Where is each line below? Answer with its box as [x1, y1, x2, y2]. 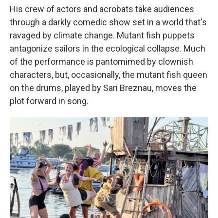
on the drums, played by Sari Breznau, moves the [10, 83, 197, 93]
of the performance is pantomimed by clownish [10, 56, 193, 67]
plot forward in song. [10, 96, 89, 106]
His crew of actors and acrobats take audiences [10, 4, 194, 14]
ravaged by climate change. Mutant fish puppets [10, 30, 195, 40]
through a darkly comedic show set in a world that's [10, 17, 207, 27]
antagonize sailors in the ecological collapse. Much [10, 43, 205, 54]
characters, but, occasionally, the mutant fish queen [10, 70, 207, 80]
